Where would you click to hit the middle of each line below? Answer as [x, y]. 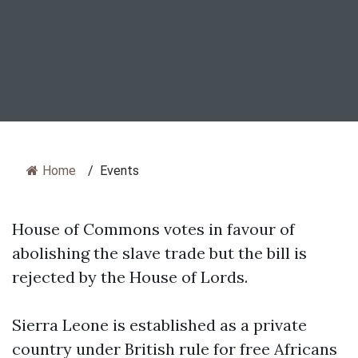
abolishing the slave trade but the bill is [159, 253]
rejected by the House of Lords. [130, 277]
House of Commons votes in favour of [153, 229]
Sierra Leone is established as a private [159, 325]
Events [119, 171]
